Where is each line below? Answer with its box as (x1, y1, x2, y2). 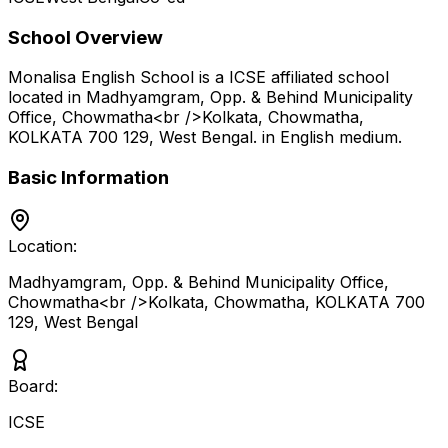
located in (8, 87, 86, 108)
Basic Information (8, 166, 169, 190)
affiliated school (266, 67, 389, 88)
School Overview (8, 25, 163, 49)
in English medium (257, 127, 398, 148)
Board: (8, 375, 58, 396)
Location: (8, 235, 77, 256)
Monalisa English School (8, 67, 194, 88)
